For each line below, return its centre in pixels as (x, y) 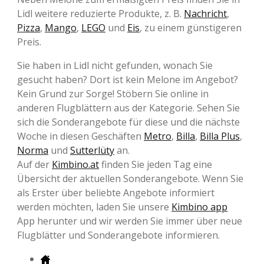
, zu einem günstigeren (191, 28)
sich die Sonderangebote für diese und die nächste (128, 122)
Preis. (29, 42)
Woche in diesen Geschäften (80, 136)
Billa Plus (220, 136)
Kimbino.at (75, 165)
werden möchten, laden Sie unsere (94, 207)
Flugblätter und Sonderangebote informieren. (118, 235)
